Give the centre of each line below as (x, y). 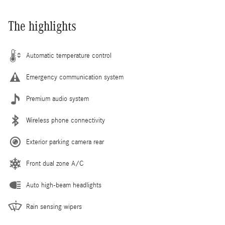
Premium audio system (58, 99)
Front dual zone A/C (55, 163)
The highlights (42, 26)
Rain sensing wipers (54, 207)
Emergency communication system (75, 77)
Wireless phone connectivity (66, 120)
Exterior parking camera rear (65, 142)
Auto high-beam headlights (64, 185)
